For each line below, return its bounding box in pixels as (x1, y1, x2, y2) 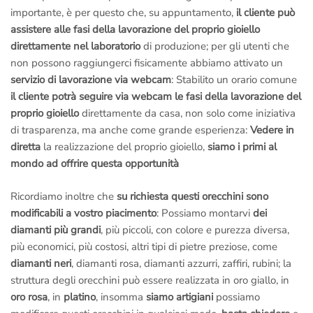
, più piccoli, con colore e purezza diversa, (101, 222, 289, 237)
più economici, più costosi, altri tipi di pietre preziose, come (10, 239, 277, 254)
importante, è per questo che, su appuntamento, (10, 6, 236, 20)
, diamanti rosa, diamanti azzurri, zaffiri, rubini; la (71, 256, 291, 270)
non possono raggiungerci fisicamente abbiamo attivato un (10, 56, 283, 71)
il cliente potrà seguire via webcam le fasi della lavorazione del (10, 89, 301, 104)
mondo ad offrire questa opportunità (10, 156, 179, 171)
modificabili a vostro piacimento (10, 205, 156, 220)
